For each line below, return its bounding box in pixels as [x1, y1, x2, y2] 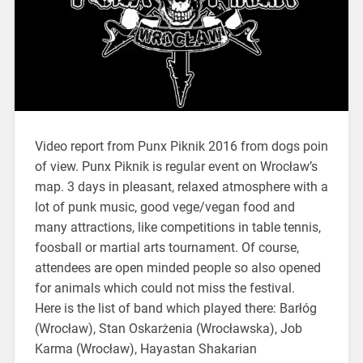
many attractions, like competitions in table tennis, [34, 219, 321, 235]
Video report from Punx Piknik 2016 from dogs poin [34, 138, 328, 154]
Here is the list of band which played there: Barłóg [34, 300, 317, 316]
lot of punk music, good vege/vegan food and [34, 199, 295, 215]
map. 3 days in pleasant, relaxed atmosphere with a [34, 178, 328, 194]
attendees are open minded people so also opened [34, 259, 321, 275]
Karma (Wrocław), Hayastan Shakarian [34, 340, 257, 357]
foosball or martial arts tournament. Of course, [34, 239, 299, 255]
